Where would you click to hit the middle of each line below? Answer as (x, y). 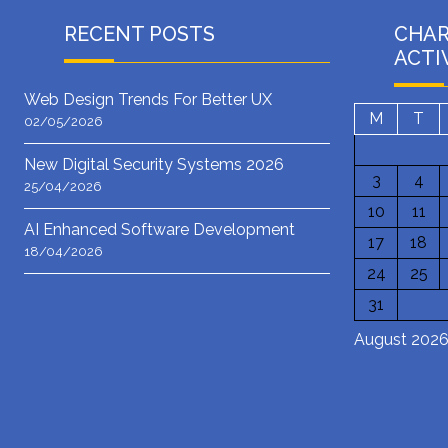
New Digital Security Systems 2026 (154, 165)
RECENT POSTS (139, 34)
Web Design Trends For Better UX (148, 100)
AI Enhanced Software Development (159, 230)
